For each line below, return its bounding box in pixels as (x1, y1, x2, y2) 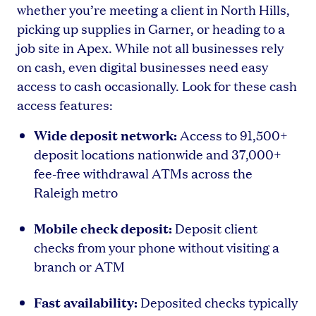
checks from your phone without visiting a (34, 238, 279, 256)
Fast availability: (34, 292, 138, 311)
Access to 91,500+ (177, 126, 288, 144)
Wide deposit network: (34, 125, 177, 144)
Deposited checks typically (138, 293, 298, 311)
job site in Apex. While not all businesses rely (17, 38, 284, 56)
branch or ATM (34, 257, 125, 275)
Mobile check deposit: (34, 218, 172, 237)
